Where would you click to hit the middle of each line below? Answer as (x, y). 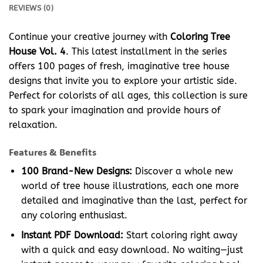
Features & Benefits (53, 151)
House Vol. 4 (37, 52)
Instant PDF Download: (72, 235)
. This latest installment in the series (146, 52)
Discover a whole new (182, 171)
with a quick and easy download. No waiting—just (132, 250)
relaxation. (33, 125)
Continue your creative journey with (90, 37)
